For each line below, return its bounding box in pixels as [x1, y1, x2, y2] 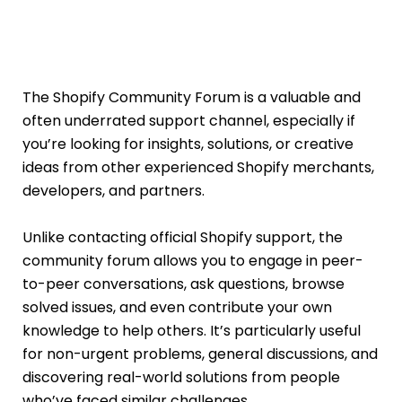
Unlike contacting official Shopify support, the [22, 226, 343, 248]
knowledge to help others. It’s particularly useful [22, 319, 361, 341]
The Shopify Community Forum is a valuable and [22, 86, 361, 108]
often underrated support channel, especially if [22, 109, 355, 131]
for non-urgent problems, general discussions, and [22, 343, 378, 364]
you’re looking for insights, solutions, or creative [22, 133, 354, 154]
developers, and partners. [22, 179, 205, 201]
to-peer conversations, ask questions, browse [22, 273, 345, 294]
